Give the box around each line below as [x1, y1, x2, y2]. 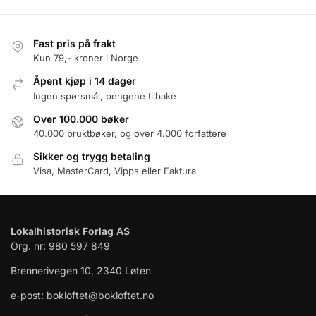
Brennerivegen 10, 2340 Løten [11, 264, 151, 276]
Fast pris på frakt [33, 37, 116, 49]
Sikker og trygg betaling [33, 150, 150, 162]
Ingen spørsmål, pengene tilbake [33, 90, 176, 102]
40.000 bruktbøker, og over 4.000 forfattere [33, 127, 226, 139]
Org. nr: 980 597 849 [11, 239, 110, 252]
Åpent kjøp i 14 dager [33, 75, 136, 87]
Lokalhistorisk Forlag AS [11, 224, 130, 237]
